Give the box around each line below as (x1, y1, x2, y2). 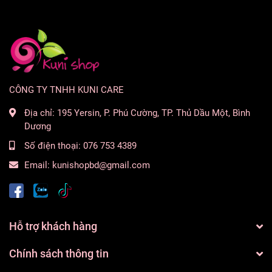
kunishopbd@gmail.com (52, 160, 150, 171)
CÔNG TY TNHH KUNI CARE (9, 84, 124, 96)
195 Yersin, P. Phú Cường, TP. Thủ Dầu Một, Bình (57, 107, 250, 119)
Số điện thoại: (24, 140, 83, 152)
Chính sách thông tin (9, 247, 109, 260)
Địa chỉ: (24, 107, 57, 119)
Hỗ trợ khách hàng (9, 220, 97, 233)
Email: (24, 160, 52, 171)
